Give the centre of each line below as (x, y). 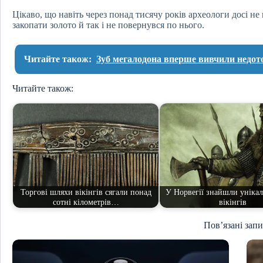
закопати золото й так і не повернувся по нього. (108, 25)
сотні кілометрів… (86, 202)
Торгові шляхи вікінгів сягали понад (86, 192)
